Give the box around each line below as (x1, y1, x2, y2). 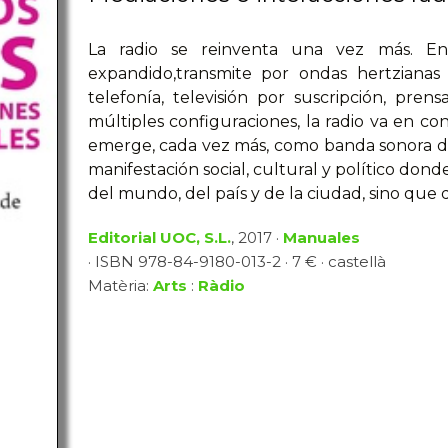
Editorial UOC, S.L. (87, 228, 231, 247)
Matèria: (87, 276, 153, 295)
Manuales (282, 228, 360, 247)
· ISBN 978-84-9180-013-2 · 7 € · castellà (87, 252, 386, 271)
